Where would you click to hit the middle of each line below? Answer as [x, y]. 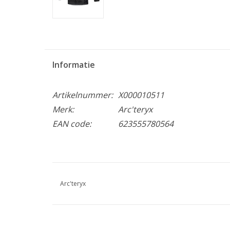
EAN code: [72, 123]
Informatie [74, 64]
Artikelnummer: [83, 95]
